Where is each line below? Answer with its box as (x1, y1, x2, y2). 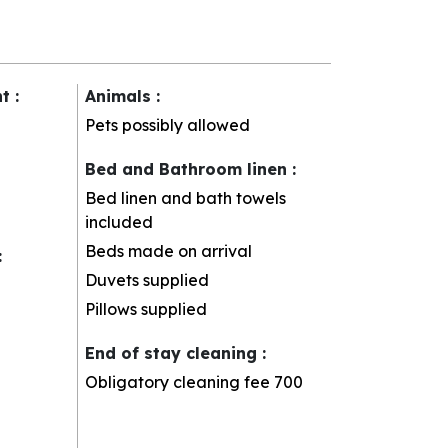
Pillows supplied (85, 298, 208, 319)
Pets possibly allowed (85, 114, 251, 135)
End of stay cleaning (85, 342, 263, 363)
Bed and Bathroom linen (85, 158, 293, 179)
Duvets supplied (85, 269, 210, 290)
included (85, 211, 154, 232)
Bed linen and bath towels (85, 187, 287, 208)
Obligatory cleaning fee (85, 371, 271, 392)
